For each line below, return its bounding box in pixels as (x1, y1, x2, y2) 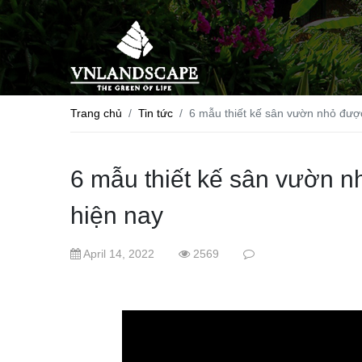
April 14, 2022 (81, 246, 154, 260)
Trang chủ (70, 106, 122, 120)
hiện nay (70, 201, 163, 229)
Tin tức (138, 106, 173, 120)
